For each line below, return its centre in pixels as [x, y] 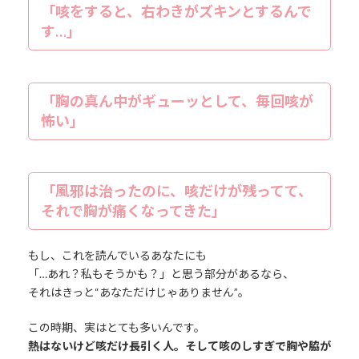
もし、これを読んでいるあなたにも [117, 256]
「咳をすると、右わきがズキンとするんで [176, 12]
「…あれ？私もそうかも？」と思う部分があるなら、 [161, 274]
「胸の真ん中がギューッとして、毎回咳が [177, 101]
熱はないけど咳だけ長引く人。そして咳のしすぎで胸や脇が [179, 346]
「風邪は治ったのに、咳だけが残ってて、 [176, 191]
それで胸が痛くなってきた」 [133, 211]
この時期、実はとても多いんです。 [116, 328]
